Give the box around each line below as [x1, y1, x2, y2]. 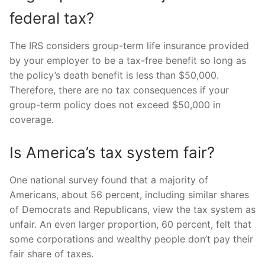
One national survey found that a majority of [9, 174, 208, 186]
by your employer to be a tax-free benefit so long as [9, 54, 246, 66]
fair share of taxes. [9, 248, 93, 260]
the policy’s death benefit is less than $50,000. [9, 69, 219, 81]
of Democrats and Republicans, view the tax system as [9, 203, 256, 216]
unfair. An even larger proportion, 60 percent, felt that [9, 218, 251, 231]
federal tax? [9, 8, 94, 27]
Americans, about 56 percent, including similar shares [9, 189, 249, 201]
